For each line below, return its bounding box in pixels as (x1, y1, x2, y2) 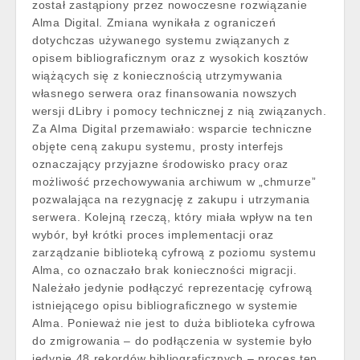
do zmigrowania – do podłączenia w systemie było (32, 334, 313, 347)
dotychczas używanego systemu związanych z (32, 34, 290, 47)
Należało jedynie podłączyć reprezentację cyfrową (32, 281, 313, 294)
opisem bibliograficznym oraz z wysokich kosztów (32, 51, 309, 64)
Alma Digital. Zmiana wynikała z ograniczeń (32, 16, 276, 29)
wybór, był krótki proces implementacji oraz (32, 228, 275, 241)
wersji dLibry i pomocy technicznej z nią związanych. (32, 104, 327, 117)
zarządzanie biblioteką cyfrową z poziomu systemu (32, 246, 317, 259)
